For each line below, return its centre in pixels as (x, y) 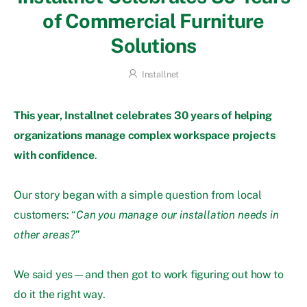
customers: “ (45, 215)
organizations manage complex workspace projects (145, 136)
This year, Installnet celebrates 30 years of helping (143, 116)
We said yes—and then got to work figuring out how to (149, 275)
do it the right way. (60, 295)
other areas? (45, 235)
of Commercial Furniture (153, 21)
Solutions (153, 45)
